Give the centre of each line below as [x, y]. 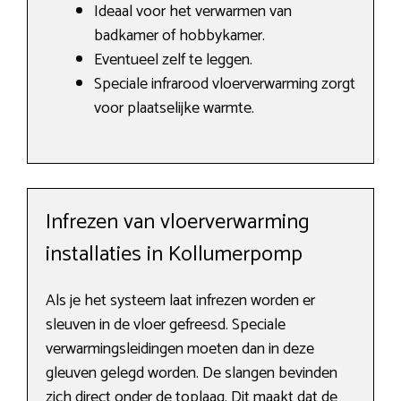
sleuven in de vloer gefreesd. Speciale [166, 325]
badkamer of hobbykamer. [179, 36]
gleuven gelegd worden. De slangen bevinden [192, 374]
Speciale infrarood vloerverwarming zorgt [225, 85]
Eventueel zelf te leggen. [173, 60]
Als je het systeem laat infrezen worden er [180, 301]
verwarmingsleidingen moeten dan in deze [180, 350]
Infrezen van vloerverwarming [178, 223]
